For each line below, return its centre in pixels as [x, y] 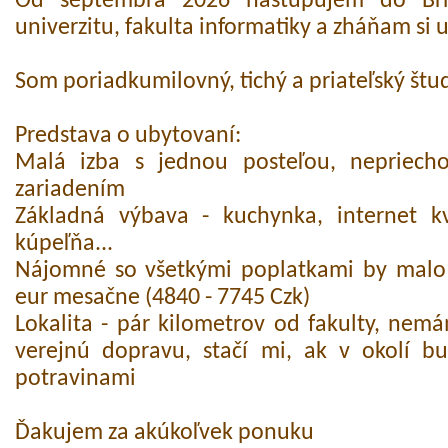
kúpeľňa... [64, 244]
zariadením [70, 190]
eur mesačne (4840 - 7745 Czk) [162, 298]
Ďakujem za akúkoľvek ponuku [164, 433]
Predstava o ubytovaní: [128, 136]
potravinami [75, 379]
